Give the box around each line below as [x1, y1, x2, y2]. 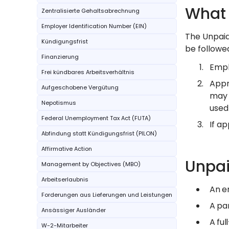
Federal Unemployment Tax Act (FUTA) [41, 114, 151, 122]
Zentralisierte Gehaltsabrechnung [41, 7, 140, 15]
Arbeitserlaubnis [41, 175, 88, 184]
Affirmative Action [41, 145, 92, 153]
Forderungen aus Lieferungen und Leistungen [41, 191, 172, 199]
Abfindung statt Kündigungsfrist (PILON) [41, 129, 157, 138]
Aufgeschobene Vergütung [41, 83, 119, 91]
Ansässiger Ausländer [41, 206, 106, 214]
